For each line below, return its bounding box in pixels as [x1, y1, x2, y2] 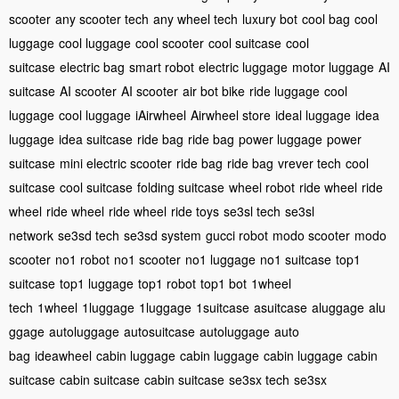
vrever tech [278, 153, 341, 172]
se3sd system [124, 225, 201, 244]
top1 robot [138, 273, 196, 292]
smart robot [129, 57, 194, 76]
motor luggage [292, 57, 374, 76]
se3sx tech [229, 370, 289, 388]
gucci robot [206, 225, 268, 244]
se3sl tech [224, 201, 281, 220]
